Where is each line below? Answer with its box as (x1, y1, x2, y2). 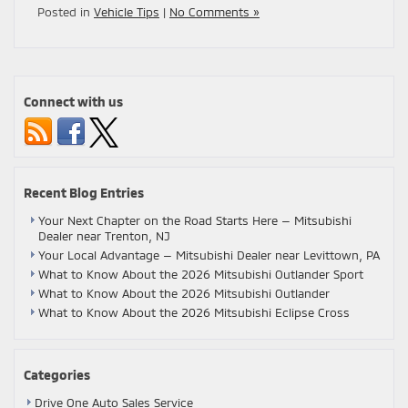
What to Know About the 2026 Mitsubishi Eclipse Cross (38, 304, 350, 320)
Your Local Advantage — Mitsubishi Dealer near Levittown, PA (38, 247, 380, 262)
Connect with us (24, 93, 123, 109)
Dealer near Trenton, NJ (38, 228, 170, 243)
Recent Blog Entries (24, 184, 144, 200)
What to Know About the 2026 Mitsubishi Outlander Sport (38, 266, 363, 281)
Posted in (37, 4, 94, 19)
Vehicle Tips (94, 4, 159, 19)
